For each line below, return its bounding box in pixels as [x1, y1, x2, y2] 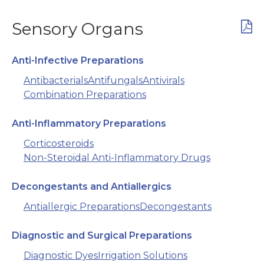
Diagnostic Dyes [24, 250, 98, 262]
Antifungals [88, 75, 143, 87]
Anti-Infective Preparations [12, 55, 144, 67]
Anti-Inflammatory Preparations [12, 118, 166, 130]
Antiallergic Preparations [24, 201, 140, 213]
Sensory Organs [12, 19, 143, 39]
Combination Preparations [24, 89, 146, 101]
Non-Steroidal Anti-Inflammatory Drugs [24, 152, 210, 164]
